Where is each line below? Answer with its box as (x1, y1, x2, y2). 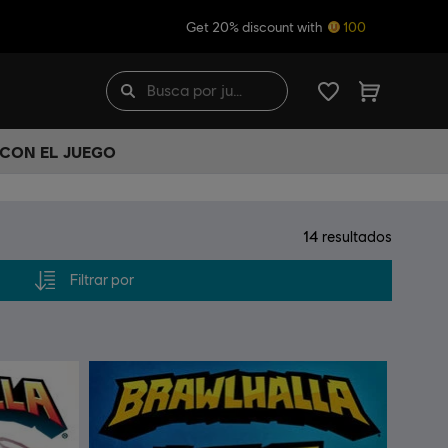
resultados (319, 228, 392, 245)
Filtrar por (69, 271, 134, 288)
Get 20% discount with (186, 18, 325, 35)
